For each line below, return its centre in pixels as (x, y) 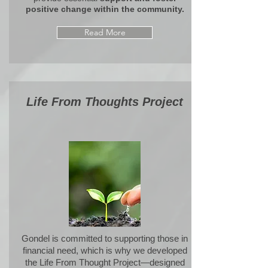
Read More (105, 32)
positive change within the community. (105, 9)
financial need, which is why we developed (105, 250)
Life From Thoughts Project (106, 102)
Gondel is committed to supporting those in (105, 238)
